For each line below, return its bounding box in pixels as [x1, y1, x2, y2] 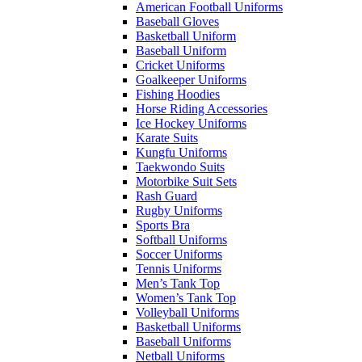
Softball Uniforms [136, 233, 227, 246]
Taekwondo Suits [136, 160, 225, 174]
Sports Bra [136, 218, 190, 232]
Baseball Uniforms [136, 335, 231, 348]
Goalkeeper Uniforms [136, 73, 246, 86]
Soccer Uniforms [136, 247, 222, 261]
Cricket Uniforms [136, 58, 225, 72]
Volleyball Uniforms [136, 305, 239, 319]
